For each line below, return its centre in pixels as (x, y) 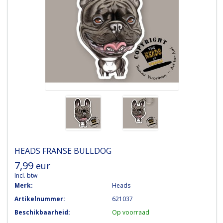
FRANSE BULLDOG (77, 151)
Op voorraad (130, 212)
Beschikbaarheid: (42, 212)
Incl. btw (26, 175)
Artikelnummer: (40, 199)
